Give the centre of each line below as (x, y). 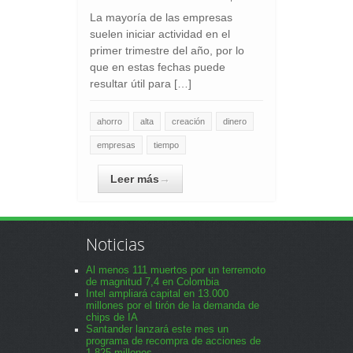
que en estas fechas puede (158, 67)
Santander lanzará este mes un (157, 329)
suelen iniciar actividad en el (160, 34)
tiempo (166, 145)
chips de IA (112, 318)
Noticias (115, 244)
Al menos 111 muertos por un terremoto (176, 270)
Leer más (135, 179)
